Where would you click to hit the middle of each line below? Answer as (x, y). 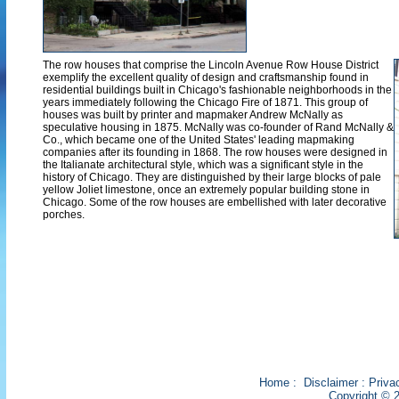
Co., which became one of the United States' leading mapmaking (199, 140)
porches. (64, 215)
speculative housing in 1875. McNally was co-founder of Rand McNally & (218, 127)
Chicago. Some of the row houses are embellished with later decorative (215, 202)
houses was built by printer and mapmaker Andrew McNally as (193, 115)
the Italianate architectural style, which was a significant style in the (203, 165)
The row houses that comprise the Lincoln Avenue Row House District (211, 65)
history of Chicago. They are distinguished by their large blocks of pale (212, 177)
